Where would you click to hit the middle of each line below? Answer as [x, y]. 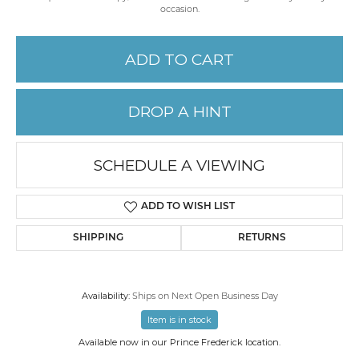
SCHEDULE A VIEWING [179, 165]
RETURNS [262, 238]
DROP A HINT [179, 112]
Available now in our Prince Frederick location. [179, 343]
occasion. [179, 10]
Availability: [105, 296]
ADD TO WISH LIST [188, 207]
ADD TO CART [179, 59]
